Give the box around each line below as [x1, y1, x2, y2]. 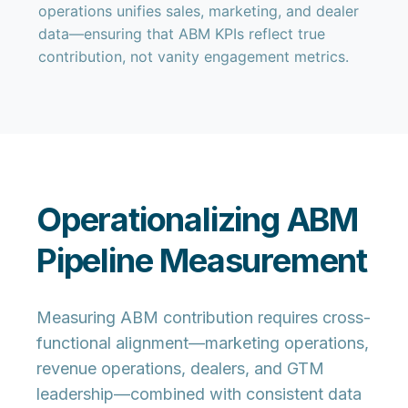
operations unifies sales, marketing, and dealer [38, 2, 360, 20]
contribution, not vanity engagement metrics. [38, 47, 350, 66]
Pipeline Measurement [36, 240, 367, 280]
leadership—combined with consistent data [36, 384, 362, 403]
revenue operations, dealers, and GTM [36, 359, 324, 378]
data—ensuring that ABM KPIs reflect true [38, 25, 326, 43]
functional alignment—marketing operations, [36, 333, 369, 352]
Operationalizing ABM [36, 199, 358, 240]
